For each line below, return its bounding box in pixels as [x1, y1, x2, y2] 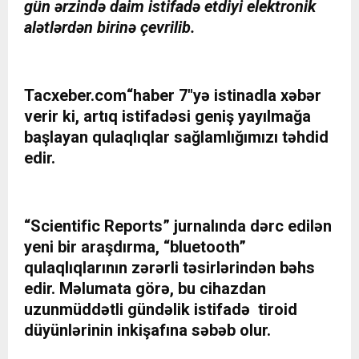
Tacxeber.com [24, 86, 127, 106]
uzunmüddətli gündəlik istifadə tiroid [24, 300, 297, 320]
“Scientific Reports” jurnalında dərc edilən [24, 216, 332, 236]
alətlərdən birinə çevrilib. [24, 18, 196, 38]
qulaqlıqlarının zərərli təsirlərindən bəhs [24, 258, 315, 278]
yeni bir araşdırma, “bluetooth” [24, 237, 246, 257]
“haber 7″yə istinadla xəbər [127, 86, 321, 106]
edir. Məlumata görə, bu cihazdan [24, 279, 266, 299]
